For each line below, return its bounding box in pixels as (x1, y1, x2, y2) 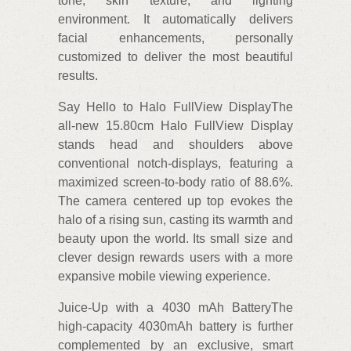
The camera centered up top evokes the (58, 194, 293, 208)
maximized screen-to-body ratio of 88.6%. (58, 175, 293, 189)
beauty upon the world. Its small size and (58, 232, 293, 245)
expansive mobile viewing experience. (58, 270, 270, 283)
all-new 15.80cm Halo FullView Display (58, 119, 293, 132)
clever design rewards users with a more (58, 251, 293, 264)
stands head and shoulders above (58, 138, 293, 151)
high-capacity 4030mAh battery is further (58, 320, 293, 333)
